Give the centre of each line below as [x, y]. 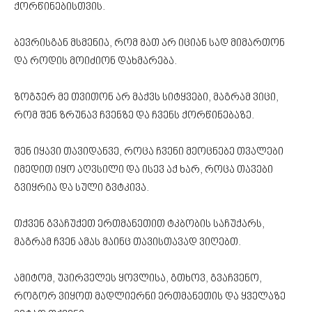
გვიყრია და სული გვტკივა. [83, 188]
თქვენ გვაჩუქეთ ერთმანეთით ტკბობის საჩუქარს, [139, 224]
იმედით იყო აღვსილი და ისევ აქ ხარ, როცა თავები [143, 170]
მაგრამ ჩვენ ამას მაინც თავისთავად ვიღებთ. [127, 242]
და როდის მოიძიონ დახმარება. [96, 61]
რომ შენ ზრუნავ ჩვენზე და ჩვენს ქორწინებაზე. [134, 116]
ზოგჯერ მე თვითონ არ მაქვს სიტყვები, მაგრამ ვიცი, [146, 97]
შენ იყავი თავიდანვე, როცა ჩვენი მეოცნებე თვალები [149, 152]
